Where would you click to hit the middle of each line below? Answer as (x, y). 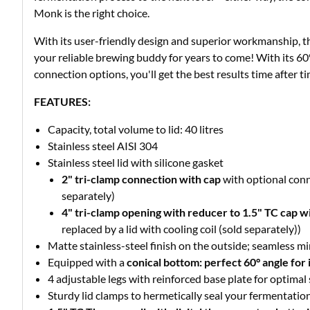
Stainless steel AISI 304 (103, 146)
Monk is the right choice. (92, 13)
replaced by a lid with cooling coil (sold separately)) (181, 229)
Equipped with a (87, 262)
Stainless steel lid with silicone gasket (136, 163)
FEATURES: (62, 102)
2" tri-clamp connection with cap (141, 179)
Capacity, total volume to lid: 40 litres (136, 129)
